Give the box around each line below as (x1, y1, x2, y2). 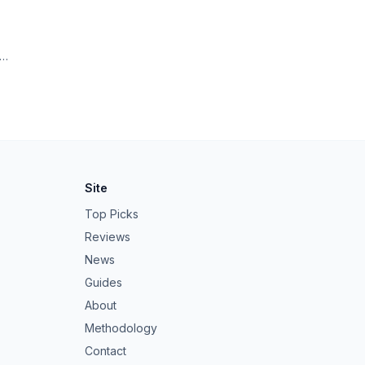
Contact (85, 344, 126, 358)
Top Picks (85, 207, 139, 221)
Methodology (85, 321, 157, 335)
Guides (85, 275, 122, 289)
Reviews (85, 230, 130, 244)
